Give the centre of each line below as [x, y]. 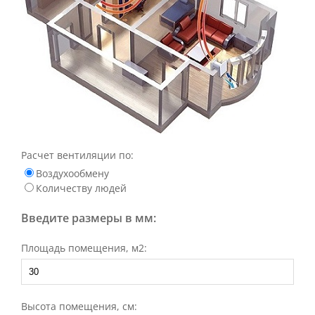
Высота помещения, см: [79, 306]
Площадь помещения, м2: [84, 248]
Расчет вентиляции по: [77, 155]
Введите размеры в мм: [89, 218]
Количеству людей [81, 188]
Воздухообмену [72, 173]
